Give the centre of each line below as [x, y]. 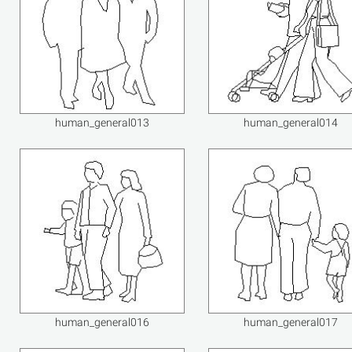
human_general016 [102, 322]
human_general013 [102, 123]
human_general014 [291, 123]
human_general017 [291, 322]
